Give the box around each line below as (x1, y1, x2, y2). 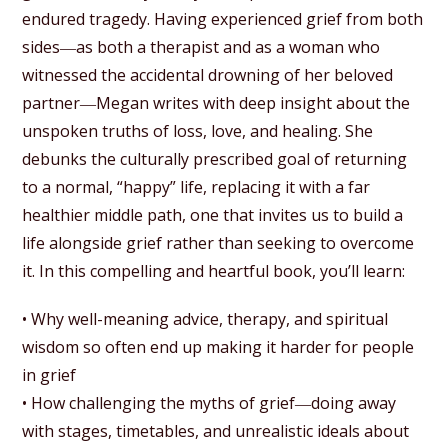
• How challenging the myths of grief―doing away (22, 391, 397, 414)
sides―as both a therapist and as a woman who (22, 35, 381, 58)
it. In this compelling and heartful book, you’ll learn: (22, 259, 406, 282)
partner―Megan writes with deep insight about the (22, 91, 411, 114)
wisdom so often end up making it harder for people (22, 335, 415, 358)
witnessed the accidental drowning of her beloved (22, 63, 394, 86)
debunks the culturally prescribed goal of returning (22, 147, 408, 170)
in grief (22, 363, 77, 386)
